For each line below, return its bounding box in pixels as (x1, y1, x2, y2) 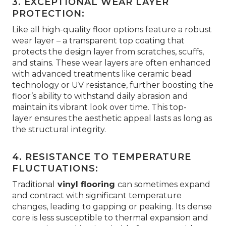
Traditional (12, 180, 55, 189)
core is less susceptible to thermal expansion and (12, 213, 208, 222)
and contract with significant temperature (12, 191, 182, 200)
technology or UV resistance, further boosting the (12, 80, 213, 90)
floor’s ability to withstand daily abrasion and (12, 91, 188, 101)
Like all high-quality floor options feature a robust (12, 25, 212, 34)
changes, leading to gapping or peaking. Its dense (12, 202, 212, 211)
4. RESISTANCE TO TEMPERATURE (12, 151, 191, 162)
